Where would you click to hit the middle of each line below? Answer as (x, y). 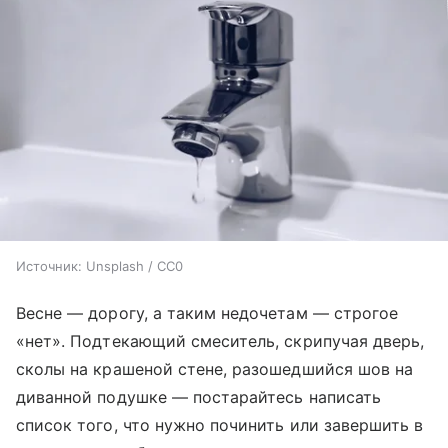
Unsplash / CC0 (134, 266)
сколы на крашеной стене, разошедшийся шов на (215, 369)
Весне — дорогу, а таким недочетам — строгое (207, 313)
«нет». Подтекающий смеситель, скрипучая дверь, (220, 341)
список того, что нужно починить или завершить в (220, 425)
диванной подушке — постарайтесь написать (198, 397)
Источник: (49, 266)
